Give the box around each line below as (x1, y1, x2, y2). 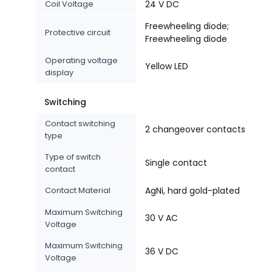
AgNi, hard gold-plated (145, 185, 240, 197)
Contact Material (45, 185, 110, 197)
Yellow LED (145, 60, 188, 73)
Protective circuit (45, 27, 110, 39)
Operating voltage (45, 55, 118, 67)
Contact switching (45, 118, 115, 130)
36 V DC (145, 245, 178, 258)
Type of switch (45, 151, 101, 163)
